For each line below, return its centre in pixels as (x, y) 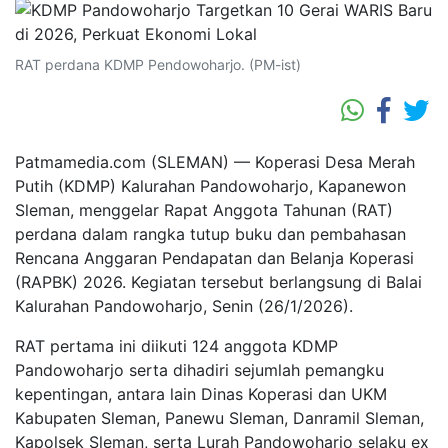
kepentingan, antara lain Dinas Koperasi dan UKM (201, 394)
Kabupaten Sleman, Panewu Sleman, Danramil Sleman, (219, 418)
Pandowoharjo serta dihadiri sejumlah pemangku (199, 370)
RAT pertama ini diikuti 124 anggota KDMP (176, 346)
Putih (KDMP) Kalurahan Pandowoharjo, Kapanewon (210, 186)
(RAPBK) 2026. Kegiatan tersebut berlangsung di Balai (218, 282)
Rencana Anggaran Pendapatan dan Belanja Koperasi (214, 258)
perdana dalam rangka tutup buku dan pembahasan (210, 234)
